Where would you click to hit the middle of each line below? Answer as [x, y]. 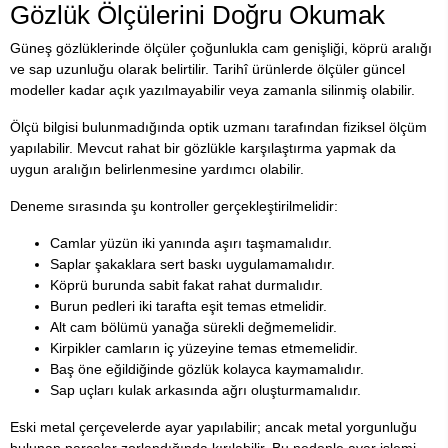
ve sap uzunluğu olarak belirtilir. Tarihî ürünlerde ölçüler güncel [207, 68]
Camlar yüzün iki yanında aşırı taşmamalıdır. [191, 242]
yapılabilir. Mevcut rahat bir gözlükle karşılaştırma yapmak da [203, 147]
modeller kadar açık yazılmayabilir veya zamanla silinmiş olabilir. [212, 89]
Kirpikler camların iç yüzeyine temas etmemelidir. [204, 347]
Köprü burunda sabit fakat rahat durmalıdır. [186, 284]
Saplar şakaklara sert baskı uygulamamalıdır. [192, 263]
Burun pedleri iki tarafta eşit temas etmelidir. [188, 305]
